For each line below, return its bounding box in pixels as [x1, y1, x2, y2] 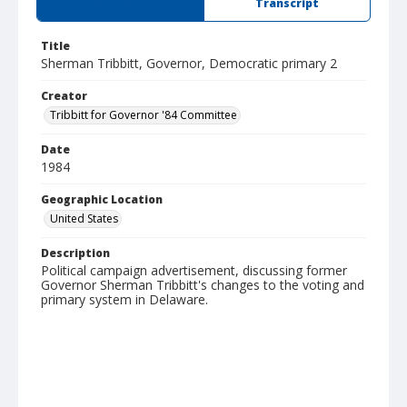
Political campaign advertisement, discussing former [41, 262, 347, 279]
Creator [41, 88, 87, 104]
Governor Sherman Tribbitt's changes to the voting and [41, 276, 364, 293]
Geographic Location [41, 192, 163, 207]
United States [50, 211, 118, 226]
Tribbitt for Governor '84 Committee [50, 107, 237, 123]
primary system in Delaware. [41, 291, 208, 308]
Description [41, 245, 110, 261]
